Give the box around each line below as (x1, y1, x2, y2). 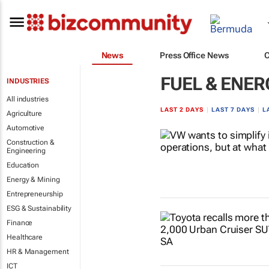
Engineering (7, 147, 46, 155)
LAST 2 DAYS (160, 106, 204, 113)
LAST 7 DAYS (211, 106, 255, 113)
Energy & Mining (7, 175, 60, 184)
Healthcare (7, 233, 43, 241)
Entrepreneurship (7, 190, 63, 198)
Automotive (7, 124, 44, 132)
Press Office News (160, 50, 229, 60)
